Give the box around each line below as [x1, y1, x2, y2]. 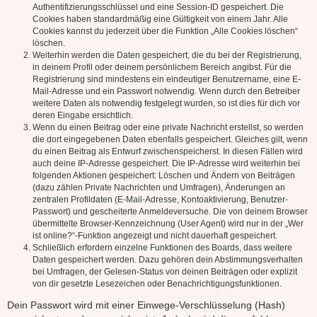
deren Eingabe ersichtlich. [33, 110, 133, 121]
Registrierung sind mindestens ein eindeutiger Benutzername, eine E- [33, 74, 301, 85]
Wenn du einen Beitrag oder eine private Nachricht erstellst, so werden [33, 122, 304, 133]
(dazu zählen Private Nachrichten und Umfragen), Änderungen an [33, 183, 285, 193]
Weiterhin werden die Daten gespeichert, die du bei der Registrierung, [33, 50, 301, 61]
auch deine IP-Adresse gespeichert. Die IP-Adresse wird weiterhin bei [33, 158, 300, 169]
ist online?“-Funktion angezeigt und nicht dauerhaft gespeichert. [33, 231, 277, 241]
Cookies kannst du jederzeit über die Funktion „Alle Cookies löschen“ [33, 26, 298, 37]
